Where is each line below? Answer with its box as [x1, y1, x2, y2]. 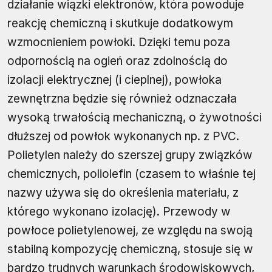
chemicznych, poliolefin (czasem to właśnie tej [7, 166, 256, 181]
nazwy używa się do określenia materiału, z [7, 185, 239, 200]
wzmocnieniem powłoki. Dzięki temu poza [7, 35, 230, 49]
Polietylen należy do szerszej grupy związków [7, 148, 253, 162]
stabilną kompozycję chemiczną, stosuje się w [7, 242, 253, 256]
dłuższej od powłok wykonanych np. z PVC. [7, 129, 239, 143]
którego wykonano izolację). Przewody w [7, 204, 231, 219]
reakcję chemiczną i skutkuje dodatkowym [7, 16, 233, 30]
